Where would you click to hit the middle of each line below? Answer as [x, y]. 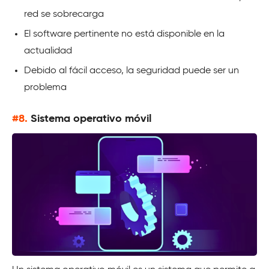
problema [45, 87]
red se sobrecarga [64, 14]
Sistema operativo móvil [91, 119]
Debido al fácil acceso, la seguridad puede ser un [131, 71]
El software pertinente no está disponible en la [124, 34]
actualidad [48, 51]
